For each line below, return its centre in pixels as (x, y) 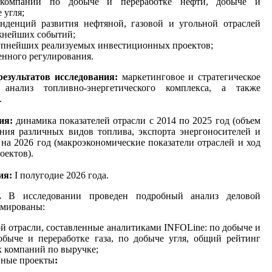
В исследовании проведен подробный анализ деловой (135, 195)
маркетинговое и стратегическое (189, 76)
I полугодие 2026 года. (60, 175)
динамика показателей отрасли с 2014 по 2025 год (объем (137, 120)
